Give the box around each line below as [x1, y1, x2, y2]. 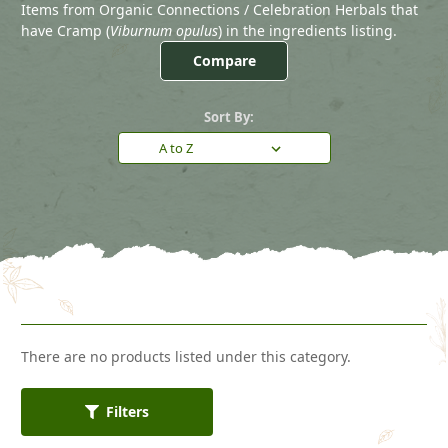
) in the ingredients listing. [218, 20, 397, 40]
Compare [192, 50, 256, 70]
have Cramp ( [21, 20, 110, 40]
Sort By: [204, 107, 255, 126]
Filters [106, 402, 149, 422]
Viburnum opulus [110, 20, 218, 40]
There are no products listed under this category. [21, 346, 351, 366]
